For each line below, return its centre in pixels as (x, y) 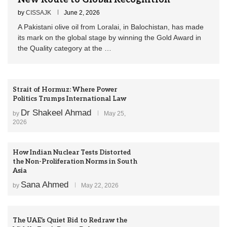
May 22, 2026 (100, 185)
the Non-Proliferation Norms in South (75, 161)
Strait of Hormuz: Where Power (65, 90)
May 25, (115, 114)
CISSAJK (39, 13)
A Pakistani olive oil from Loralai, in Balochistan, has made (111, 27)
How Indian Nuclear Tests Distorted (72, 152)
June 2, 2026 (82, 13)
